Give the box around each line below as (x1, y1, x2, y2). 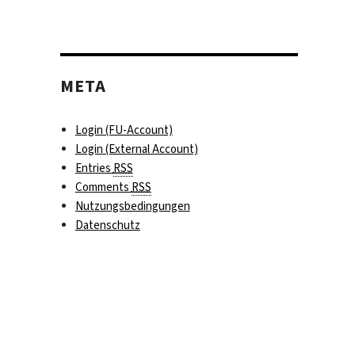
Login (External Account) (74, 141, 198, 158)
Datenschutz (74, 217, 140, 234)
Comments (74, 179, 132, 196)
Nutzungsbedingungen (74, 198, 190, 215)
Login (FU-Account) (74, 122, 173, 139)
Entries (74, 160, 113, 177)
